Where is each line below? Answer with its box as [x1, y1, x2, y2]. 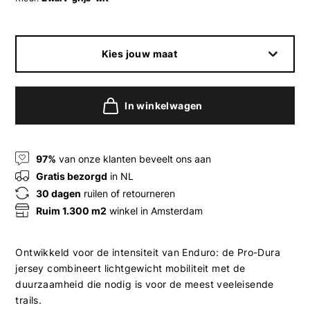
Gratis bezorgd [36, 170, 108, 182]
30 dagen [36, 187, 82, 199]
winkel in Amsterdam [107, 204, 203, 217]
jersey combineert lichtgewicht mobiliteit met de [15, 262, 246, 275]
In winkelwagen [125, 100, 203, 112]
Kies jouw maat [101, 47, 178, 60]
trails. [15, 294, 42, 307]
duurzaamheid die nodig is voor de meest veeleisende [15, 278, 274, 291]
